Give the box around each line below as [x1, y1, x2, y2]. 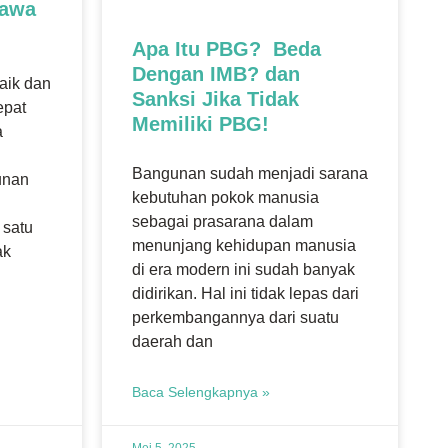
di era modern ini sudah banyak [132, 260, 355, 278]
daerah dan [132, 332, 213, 350]
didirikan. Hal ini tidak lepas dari [132, 284, 359, 302]
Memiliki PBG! [132, 112, 269, 135]
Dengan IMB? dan [132, 62, 300, 85]
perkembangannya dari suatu [132, 308, 339, 326]
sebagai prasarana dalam [132, 212, 313, 230]
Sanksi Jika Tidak [132, 87, 299, 110]
